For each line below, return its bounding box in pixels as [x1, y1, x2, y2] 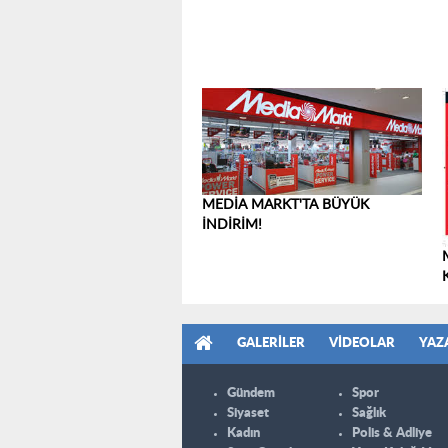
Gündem [227, 386, 275, 400]
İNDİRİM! [202, 218, 262, 233]
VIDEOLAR [329, 336, 395, 350]
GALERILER [237, 336, 305, 350]
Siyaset [227, 406, 269, 420]
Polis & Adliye [352, 426, 432, 440]
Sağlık [352, 406, 386, 420]
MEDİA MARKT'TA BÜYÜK [202, 198, 369, 213]
